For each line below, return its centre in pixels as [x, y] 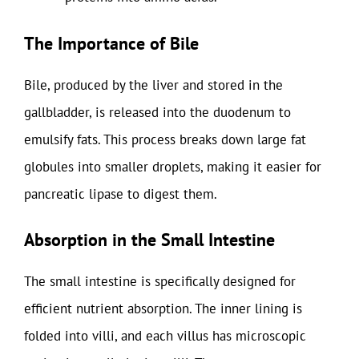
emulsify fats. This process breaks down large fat [165, 139]
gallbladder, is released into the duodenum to [157, 112]
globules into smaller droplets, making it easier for [173, 166]
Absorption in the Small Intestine [149, 240]
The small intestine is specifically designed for [160, 281]
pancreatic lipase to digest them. [121, 194]
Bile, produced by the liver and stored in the [153, 85]
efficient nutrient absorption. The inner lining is [163, 309]
